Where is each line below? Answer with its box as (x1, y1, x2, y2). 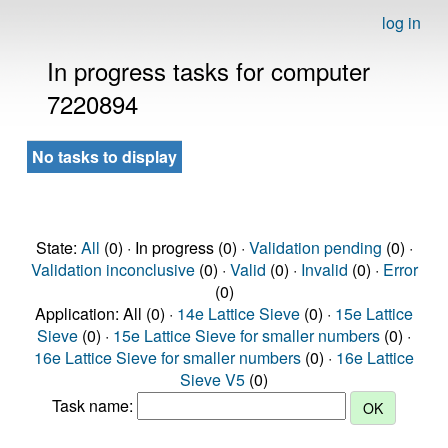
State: (35, 236, 81, 259)
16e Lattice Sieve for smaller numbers (34, 346, 301, 369)
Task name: (52, 394, 137, 418)
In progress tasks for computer (47, 53, 370, 88)
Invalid (300, 258, 348, 281)
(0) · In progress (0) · (99, 236, 249, 259)
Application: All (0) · (35, 302, 177, 325)
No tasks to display (32, 145, 177, 168)
